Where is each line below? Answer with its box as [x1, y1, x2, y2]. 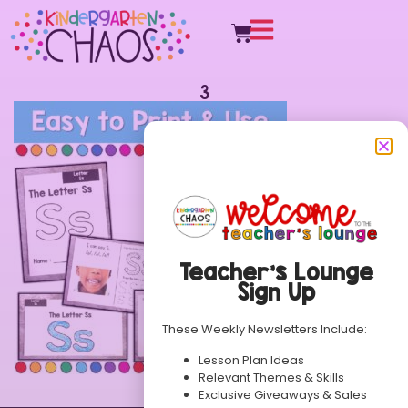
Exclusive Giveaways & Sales [199, 385, 367, 403]
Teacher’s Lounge [178, 259, 373, 286]
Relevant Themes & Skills [199, 368, 344, 386]
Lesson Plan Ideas [199, 351, 304, 369]
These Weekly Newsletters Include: [162, 321, 367, 339]
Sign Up [237, 279, 315, 306]
